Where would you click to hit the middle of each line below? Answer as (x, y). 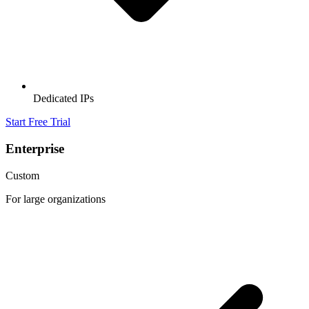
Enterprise (35, 148)
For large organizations (56, 199)
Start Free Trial (38, 122)
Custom (22, 175)
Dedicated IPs (63, 99)
